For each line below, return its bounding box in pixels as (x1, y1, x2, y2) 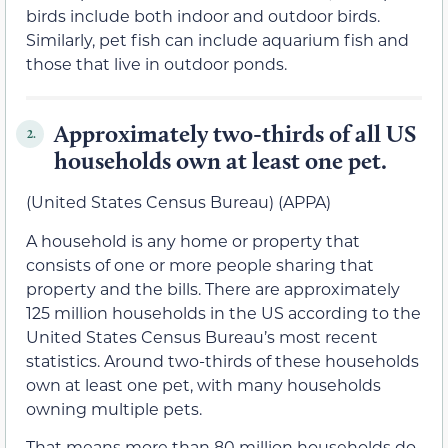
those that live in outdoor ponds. (26, 53, 287, 75)
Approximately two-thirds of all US (54, 119, 416, 149)
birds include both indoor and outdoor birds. (26, 5, 380, 27)
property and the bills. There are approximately (26, 277, 400, 299)
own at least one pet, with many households (26, 373, 381, 395)
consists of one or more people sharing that (26, 253, 374, 275)
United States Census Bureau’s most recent (26, 325, 378, 347)
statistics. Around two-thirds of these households (26, 349, 419, 371)
